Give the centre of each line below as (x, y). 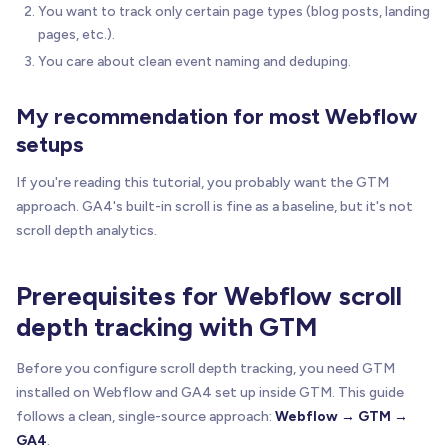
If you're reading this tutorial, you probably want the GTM (202, 182)
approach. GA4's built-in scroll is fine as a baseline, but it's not (214, 206)
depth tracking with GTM (166, 326)
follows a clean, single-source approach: (145, 416)
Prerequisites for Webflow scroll (209, 295)
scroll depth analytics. (86, 230)
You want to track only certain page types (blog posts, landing (234, 10)
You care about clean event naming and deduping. (194, 60)
